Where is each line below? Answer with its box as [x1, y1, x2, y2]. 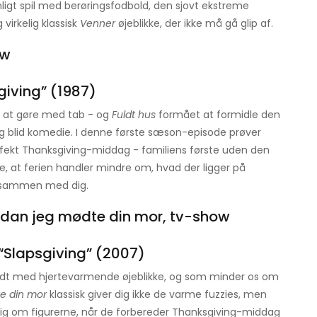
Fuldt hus [112, 108, 156, 122]
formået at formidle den [156, 108, 280, 122]
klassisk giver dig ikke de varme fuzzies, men [47, 287, 267, 302]
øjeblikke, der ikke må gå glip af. [115, 16, 273, 31]
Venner [80, 16, 115, 31]
